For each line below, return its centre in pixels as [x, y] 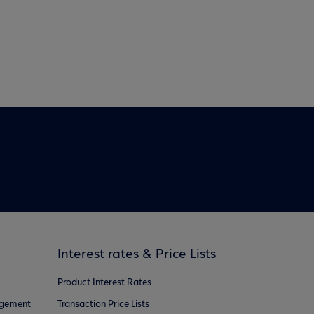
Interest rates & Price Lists [137, 254]
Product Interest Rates [104, 283]
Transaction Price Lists [103, 305]
